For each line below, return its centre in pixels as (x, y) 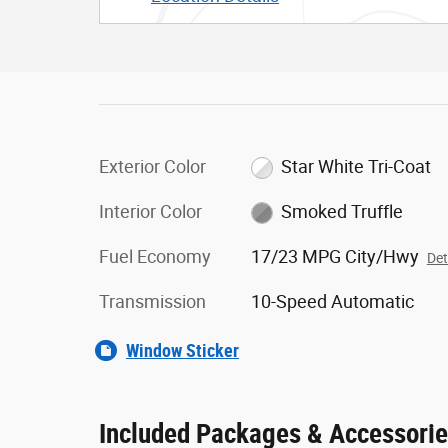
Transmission (152, 301)
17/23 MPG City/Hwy (334, 256)
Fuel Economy (155, 256)
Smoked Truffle (342, 211)
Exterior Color (152, 166)
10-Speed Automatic (332, 301)
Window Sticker (182, 350)
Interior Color (150, 211)
